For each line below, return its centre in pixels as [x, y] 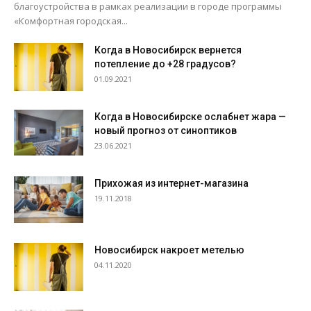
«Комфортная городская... [71, 21]
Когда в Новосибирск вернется [168, 50]
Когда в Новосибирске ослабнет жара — [190, 117]
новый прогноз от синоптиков [166, 131]
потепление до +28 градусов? [165, 64]
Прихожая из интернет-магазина [171, 184]
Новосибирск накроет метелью [169, 250]
